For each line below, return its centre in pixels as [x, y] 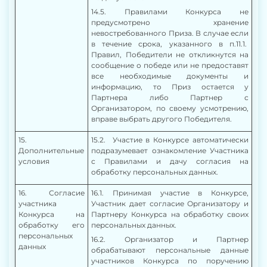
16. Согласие [52, 193]
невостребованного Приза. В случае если [170, 33]
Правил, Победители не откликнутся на [170, 55]
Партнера [109, 97]
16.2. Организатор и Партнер [170, 239]
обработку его [52, 225]
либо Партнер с [188, 97]
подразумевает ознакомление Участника [170, 150]
